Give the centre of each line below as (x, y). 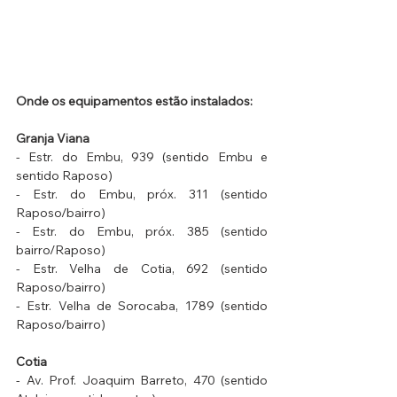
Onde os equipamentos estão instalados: (134, 101)
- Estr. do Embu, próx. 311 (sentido (142, 195)
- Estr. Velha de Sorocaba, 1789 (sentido (142, 306)
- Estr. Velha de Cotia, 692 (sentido (142, 269)
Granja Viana (53, 139)
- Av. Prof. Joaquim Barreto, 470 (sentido (142, 381)
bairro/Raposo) (61, 250)
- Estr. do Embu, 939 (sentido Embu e (142, 157)
